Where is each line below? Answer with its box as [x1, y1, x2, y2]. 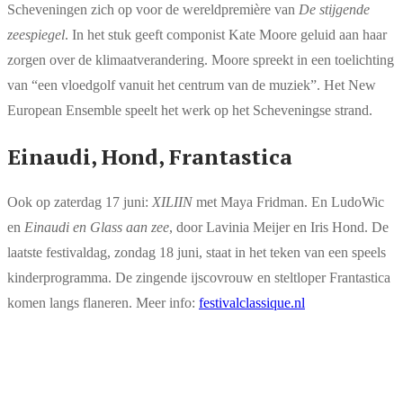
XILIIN [152, 194, 193, 210]
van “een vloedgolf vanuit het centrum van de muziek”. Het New [7, 77, 376, 93]
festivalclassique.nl [199, 295, 305, 310]
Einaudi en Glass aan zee [24, 219, 169, 235]
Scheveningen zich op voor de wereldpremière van [7, 2, 299, 17]
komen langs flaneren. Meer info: [7, 295, 199, 310]
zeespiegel [7, 27, 65, 42]
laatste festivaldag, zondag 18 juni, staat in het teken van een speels [7, 245, 386, 260]
